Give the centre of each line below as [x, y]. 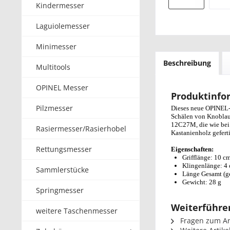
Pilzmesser [54, 108]
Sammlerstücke [62, 170]
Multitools [53, 67]
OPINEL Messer [62, 88]
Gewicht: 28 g [202, 182]
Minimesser [56, 46]
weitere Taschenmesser [77, 211]
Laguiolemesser [63, 26]
